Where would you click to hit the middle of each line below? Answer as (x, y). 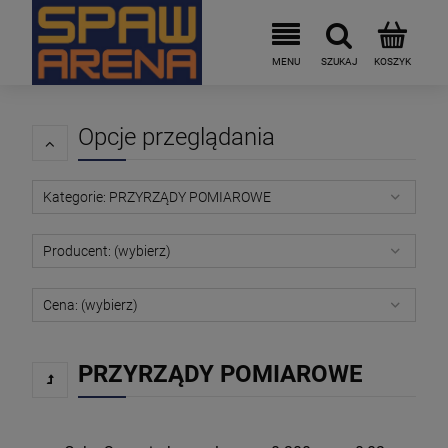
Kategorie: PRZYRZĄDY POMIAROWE (157, 197)
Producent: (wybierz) (107, 251)
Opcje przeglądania (176, 137)
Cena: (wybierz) (90, 305)
